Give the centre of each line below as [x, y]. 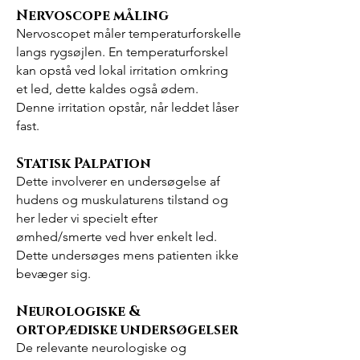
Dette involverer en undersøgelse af [118, 181]
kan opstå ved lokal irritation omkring [122, 70]
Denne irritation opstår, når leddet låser [127, 107]
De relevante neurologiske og [101, 348]
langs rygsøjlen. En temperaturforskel [122, 52]
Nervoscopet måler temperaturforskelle [129, 33]
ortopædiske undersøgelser [127, 330]
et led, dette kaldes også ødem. [107, 89]
